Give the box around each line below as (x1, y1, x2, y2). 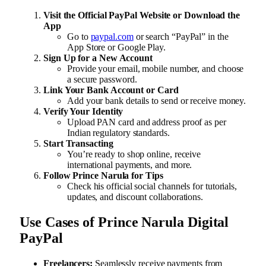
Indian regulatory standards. (67, 127, 170, 138)
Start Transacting (43, 138, 113, 148)
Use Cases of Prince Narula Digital (20, 214, 229, 230)
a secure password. (67, 74, 137, 84)
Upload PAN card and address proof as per (67, 116, 226, 127)
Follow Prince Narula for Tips (43, 170, 163, 180)
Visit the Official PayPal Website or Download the (43, 9, 240, 20)
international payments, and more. (67, 159, 192, 170)
